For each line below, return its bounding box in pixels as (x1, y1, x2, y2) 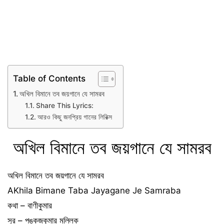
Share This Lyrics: (35, 101, 93, 109)
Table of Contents (13, 73, 85, 83)
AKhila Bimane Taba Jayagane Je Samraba (7, 185, 181, 195)
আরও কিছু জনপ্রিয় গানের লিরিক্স (37, 112, 112, 121)
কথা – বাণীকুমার (7, 200, 52, 210)
